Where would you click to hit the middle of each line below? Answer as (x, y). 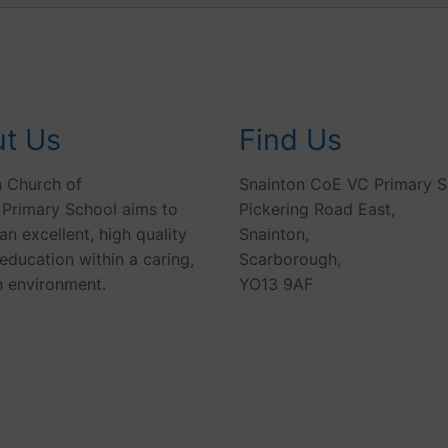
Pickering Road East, (317, 209)
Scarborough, (290, 259)
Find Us (290, 139)
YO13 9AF (276, 284)
